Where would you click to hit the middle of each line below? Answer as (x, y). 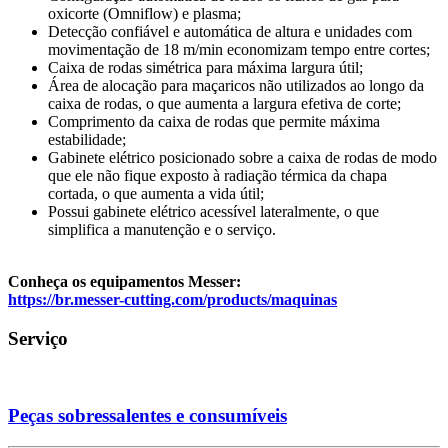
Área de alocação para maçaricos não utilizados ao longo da (236, 86)
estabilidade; (87, 140)
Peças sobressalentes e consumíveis (147, 416)
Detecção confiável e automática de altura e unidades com (230, 32)
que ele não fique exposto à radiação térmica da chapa (217, 176)
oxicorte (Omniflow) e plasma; (144, 14)
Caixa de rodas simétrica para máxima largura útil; (205, 68)
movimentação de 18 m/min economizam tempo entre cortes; (239, 50)
